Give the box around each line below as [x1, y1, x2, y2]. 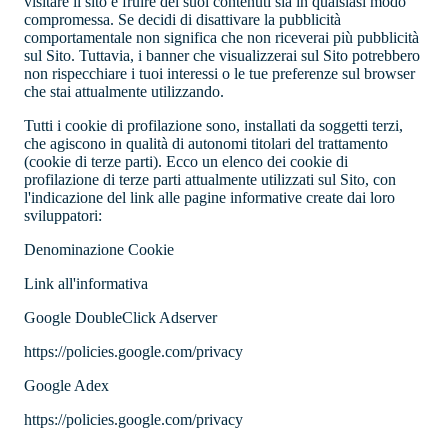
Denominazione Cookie [24, 241, 174, 259]
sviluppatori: [24, 207, 102, 225]
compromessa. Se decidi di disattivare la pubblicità [24, 11, 341, 29]
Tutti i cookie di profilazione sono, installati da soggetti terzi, [24, 117, 403, 135]
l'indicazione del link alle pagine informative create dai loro [24, 189, 395, 207]
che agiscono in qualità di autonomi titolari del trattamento [24, 135, 388, 153]
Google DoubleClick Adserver [24, 309, 217, 327]
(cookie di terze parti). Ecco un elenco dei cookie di [24, 153, 348, 171]
